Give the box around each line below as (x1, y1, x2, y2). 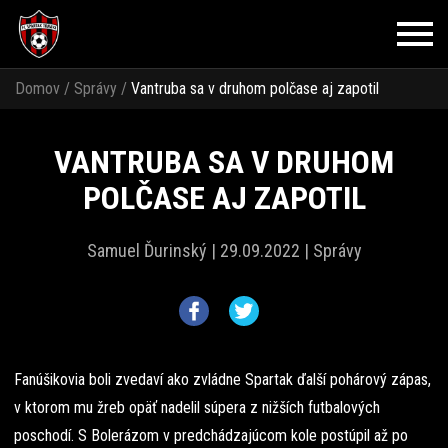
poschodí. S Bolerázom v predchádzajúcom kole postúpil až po (14, 426, 408, 445)
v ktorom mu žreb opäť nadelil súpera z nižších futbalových (14, 398, 380, 417)
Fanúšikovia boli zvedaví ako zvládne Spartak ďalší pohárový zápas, (14, 370, 431, 389)
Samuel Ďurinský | (86, 240, 216, 261)
